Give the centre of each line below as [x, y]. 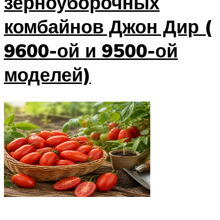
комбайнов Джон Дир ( [108, 26]
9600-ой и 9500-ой [91, 50]
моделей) [47, 74]
